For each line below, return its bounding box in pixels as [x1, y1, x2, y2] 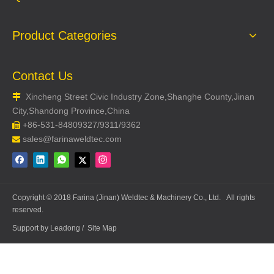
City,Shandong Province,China [12, 106, 130, 116]
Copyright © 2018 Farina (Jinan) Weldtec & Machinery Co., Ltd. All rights [12, 193, 255, 202]
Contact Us [12, 69, 73, 83]
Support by [12, 224, 50, 232]
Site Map [87, 224, 117, 232]
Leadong [50, 224, 80, 232]
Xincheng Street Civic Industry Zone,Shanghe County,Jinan [26, 92, 254, 102]
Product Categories [12, 29, 117, 42]
